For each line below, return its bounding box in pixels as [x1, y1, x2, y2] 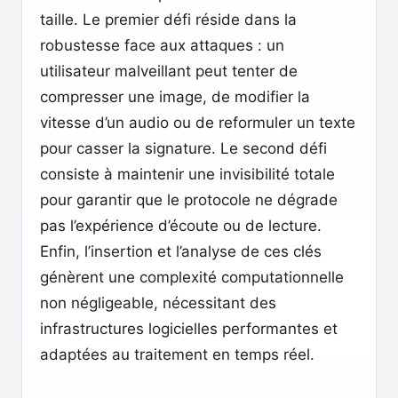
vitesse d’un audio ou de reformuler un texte [40, 114, 355, 131]
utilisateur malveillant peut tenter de [40, 62, 298, 80]
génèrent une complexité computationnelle [40, 268, 344, 286]
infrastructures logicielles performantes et [40, 320, 338, 338]
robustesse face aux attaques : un [40, 36, 284, 54]
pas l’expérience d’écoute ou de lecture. [40, 217, 322, 235]
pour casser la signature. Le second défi [40, 139, 327, 157]
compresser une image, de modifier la [40, 88, 310, 106]
